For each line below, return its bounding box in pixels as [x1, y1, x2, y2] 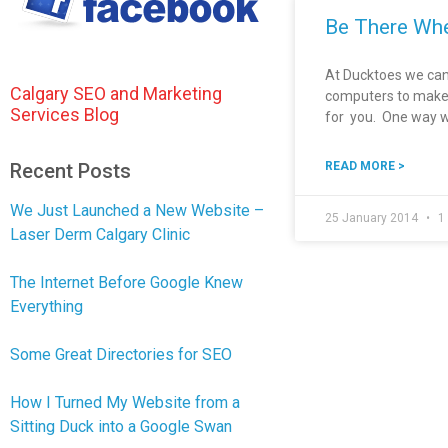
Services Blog [10, 104, 119, 126]
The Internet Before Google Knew [10, 273, 243, 293]
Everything [10, 297, 83, 317]
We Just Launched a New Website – [10, 201, 264, 221]
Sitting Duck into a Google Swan [10, 417, 232, 437]
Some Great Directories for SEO [10, 345, 232, 365]
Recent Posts [10, 159, 131, 184]
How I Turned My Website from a [10, 393, 240, 413]
